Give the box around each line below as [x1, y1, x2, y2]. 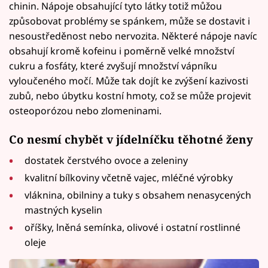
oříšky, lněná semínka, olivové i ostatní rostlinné [25, 220, 241, 234]
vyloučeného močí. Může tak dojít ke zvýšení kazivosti [9, 74, 248, 87]
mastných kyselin [25, 203, 103, 217]
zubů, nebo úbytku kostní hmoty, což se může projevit [9, 89, 251, 102]
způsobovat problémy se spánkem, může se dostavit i [9, 14, 250, 28]
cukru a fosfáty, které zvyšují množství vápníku [9, 59, 217, 72]
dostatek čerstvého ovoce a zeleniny [25, 154, 188, 167]
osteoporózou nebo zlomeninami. [9, 103, 162, 117]
